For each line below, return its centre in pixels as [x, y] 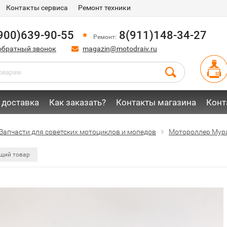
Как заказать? [78, 102]
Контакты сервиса [37, 8]
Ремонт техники [104, 8]
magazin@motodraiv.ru [120, 49]
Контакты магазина [156, 102]
